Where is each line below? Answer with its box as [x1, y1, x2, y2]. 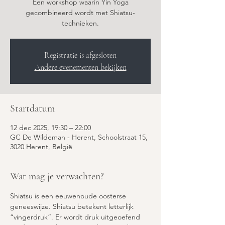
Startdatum [10, 102, 55, 115]
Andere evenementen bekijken [34, 62, 127, 72]
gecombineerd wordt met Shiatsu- [26, 8, 135, 17]
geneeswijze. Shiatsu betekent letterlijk [10, 202, 136, 211]
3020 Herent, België [10, 142, 72, 151]
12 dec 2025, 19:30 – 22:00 [10, 123, 91, 132]
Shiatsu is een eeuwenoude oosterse [10, 191, 128, 200]
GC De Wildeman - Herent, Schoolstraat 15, [10, 133, 148, 142]
